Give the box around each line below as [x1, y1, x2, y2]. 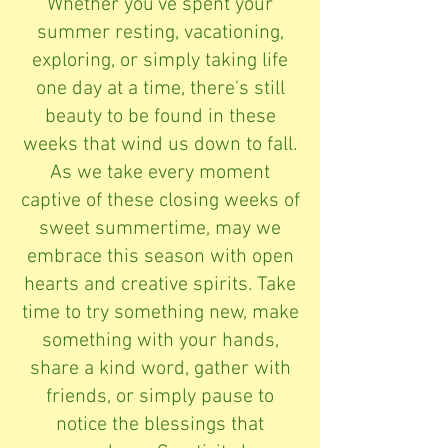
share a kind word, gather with [29, 356, 291, 381]
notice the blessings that [56, 412, 264, 437]
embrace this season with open [26, 244, 294, 269]
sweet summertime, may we [39, 216, 281, 241]
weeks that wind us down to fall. [23, 132, 297, 157]
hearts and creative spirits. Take [24, 272, 296, 297]
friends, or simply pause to [46, 384, 274, 409]
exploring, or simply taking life [32, 48, 288, 73]
